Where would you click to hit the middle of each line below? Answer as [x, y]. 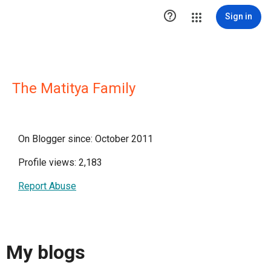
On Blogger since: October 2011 [86, 139]
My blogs [46, 253]
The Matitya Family [74, 88]
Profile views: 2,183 [60, 162]
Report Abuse [47, 186]
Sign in [239, 16]
